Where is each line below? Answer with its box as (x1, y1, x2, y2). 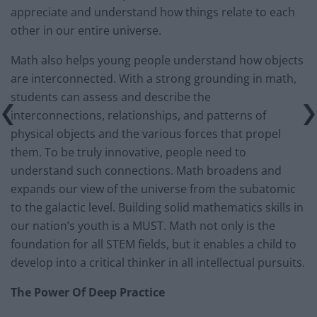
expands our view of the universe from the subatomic (11, 180, 296, 197)
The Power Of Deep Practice (11, 284, 165, 300)
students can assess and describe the (11, 88, 211, 105)
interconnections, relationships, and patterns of (11, 107, 266, 123)
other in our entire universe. (11, 22, 161, 38)
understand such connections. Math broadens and (11, 162, 282, 178)
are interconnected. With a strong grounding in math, (11, 70, 296, 86)
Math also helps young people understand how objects (11, 52, 304, 68)
